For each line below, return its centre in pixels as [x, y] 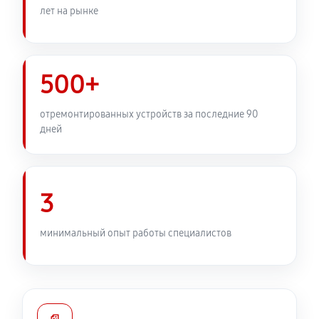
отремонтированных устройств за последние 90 [149, 114]
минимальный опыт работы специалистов [136, 233]
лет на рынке [69, 11]
